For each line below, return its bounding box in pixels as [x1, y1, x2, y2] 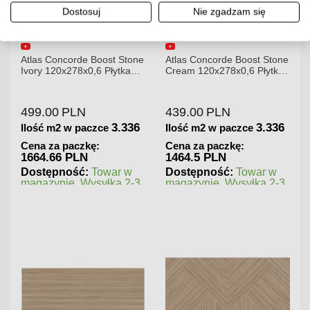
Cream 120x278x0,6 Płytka [165, 64, 284, 76]
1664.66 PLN [21, 151, 89, 165]
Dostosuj [62, 6, 100, 17]
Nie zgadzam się [192, 6, 266, 17]
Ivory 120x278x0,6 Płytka [21, 64, 131, 76]
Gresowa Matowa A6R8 [21, 75, 125, 87]
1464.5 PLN [165, 151, 227, 165]
